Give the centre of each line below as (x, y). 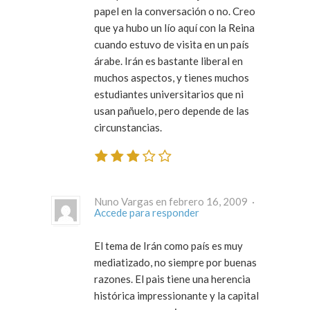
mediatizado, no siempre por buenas (175, 263)
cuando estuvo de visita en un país (172, 44)
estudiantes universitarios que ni (169, 94)
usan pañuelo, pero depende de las (172, 110)
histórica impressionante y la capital (176, 296)
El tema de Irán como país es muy (168, 246)
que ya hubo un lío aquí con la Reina (174, 27)
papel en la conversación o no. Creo (175, 11)
